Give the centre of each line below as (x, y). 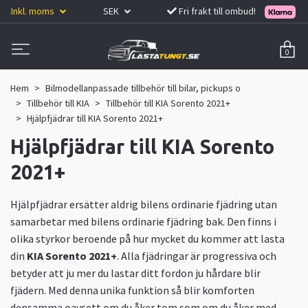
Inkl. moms (34, 11)
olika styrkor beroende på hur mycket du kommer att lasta (147, 238)
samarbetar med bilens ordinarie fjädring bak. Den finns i (143, 221)
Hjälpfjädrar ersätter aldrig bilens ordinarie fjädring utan (144, 204)
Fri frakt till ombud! (218, 11)
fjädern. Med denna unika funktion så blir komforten (132, 290)
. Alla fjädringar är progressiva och (197, 255)
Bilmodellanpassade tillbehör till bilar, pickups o (143, 88)
